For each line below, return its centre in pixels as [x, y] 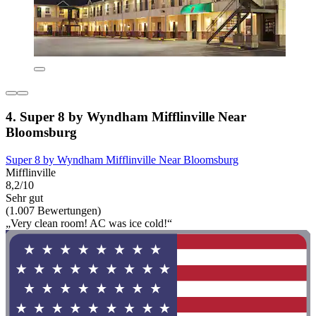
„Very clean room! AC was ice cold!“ [89, 223]
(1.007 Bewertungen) [53, 210]
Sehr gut [24, 197]
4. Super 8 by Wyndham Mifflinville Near [126, 116]
